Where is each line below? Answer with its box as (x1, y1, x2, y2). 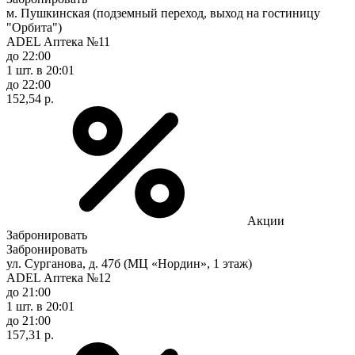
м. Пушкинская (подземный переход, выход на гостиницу (6, 6, 320, 20)
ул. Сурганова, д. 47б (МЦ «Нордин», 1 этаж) (6, 256, 252, 270)
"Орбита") (6, 20, 62, 34)
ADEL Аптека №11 (6, 34, 110, 48)
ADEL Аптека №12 (6, 270, 111, 284)
